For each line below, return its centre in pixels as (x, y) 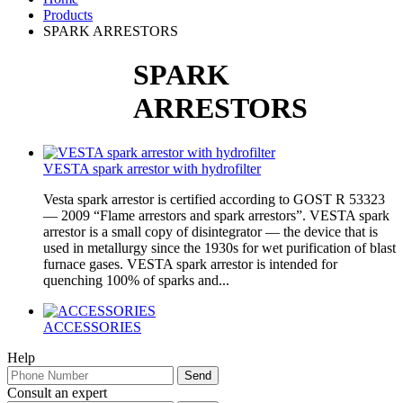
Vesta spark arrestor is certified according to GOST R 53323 (214, 199)
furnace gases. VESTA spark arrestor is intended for (190, 264)
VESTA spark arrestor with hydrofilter (152, 168)
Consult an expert (57, 392)
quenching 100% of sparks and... (136, 280)
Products (68, 15)
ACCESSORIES (92, 327)
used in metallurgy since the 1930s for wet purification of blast (219, 247)
